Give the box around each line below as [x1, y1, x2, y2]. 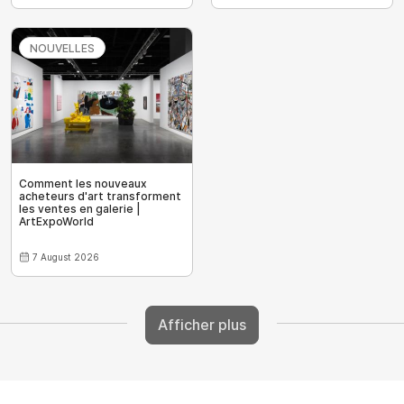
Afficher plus [158, 316, 246, 335]
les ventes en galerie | [19, 201, 141, 216]
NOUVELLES [30, 41, 95, 55]
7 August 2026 [32, 251, 99, 262]
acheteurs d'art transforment [19, 188, 181, 203]
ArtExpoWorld [19, 214, 94, 228]
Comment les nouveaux [19, 176, 147, 190]
